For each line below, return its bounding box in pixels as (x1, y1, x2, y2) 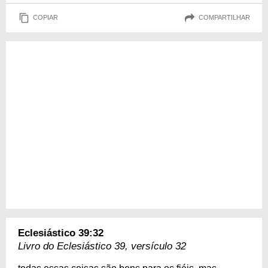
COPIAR (33, 14, 58, 22)
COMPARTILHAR (199, 14, 250, 22)
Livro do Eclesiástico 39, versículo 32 (18, 240, 186, 252)
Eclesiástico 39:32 (18, 227, 103, 239)
